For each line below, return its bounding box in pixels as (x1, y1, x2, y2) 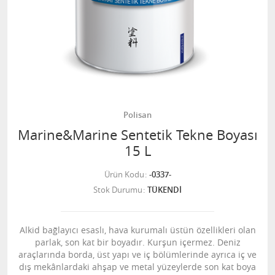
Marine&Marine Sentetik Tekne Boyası (17, 126, 258, 144)
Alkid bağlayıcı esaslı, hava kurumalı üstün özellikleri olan (19, 224, 256, 236)
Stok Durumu (93, 184, 142, 195)
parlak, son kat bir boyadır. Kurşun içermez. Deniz (34, 236, 241, 248)
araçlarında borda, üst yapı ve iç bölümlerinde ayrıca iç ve (18, 249, 257, 260)
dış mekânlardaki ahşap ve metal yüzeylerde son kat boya (19, 261, 256, 273)
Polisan (123, 109, 152, 120)
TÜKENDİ (147, 184, 182, 195)
